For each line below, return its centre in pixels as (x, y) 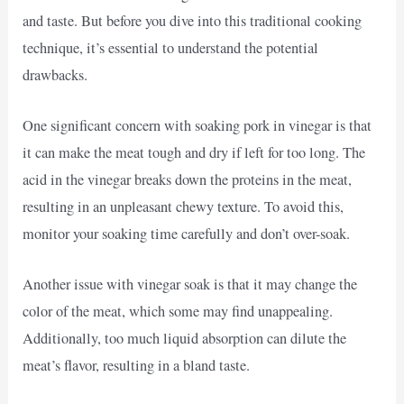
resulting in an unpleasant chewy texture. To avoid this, (184, 207)
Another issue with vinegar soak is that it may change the (190, 285)
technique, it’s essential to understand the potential (171, 47)
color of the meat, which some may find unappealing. (178, 312)
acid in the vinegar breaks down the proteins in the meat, (188, 180)
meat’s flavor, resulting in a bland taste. (137, 366)
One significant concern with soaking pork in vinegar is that (197, 126)
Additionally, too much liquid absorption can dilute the (185, 339)
